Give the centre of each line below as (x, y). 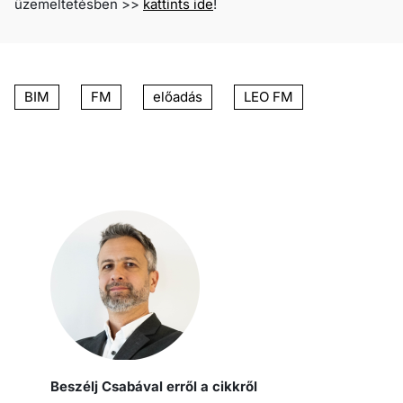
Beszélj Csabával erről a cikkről (154, 386)
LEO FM (269, 96)
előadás (178, 96)
